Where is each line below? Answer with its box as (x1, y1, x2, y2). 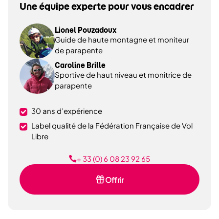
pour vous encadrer (106, 1, 194, 12)
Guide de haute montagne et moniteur (55, 35, 189, 44)
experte (71, 1, 106, 12)
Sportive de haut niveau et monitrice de (55, 70, 192, 79)
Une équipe (20, 1, 71, 12)
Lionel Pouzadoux (55, 26, 116, 35)
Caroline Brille (55, 61, 106, 70)
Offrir (105, 175, 124, 184)
